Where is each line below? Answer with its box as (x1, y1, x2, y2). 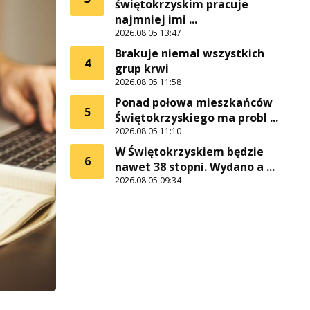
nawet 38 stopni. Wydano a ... (115, 159, 275, 174)
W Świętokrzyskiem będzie (115, 144, 264, 159)
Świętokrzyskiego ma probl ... (115, 110, 278, 125)
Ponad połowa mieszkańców (115, 95, 273, 110)
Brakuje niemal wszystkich (115, 46, 264, 61)
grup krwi (115, 61, 169, 76)
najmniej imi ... (115, 12, 197, 27)
